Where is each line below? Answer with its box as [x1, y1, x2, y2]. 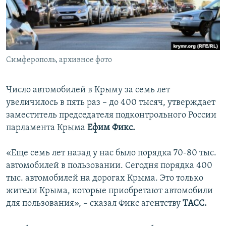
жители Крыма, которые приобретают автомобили [6, 186, 213, 196]
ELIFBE [18, 42, 37, 49]
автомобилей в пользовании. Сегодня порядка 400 [6, 161, 212, 171]
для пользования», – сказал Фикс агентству [6, 199, 183, 209]
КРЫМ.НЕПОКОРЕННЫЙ [18, 24, 89, 31]
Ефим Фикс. [87, 123, 135, 133]
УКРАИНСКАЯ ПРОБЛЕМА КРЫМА [18, 60, 114, 68]
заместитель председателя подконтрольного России [6, 110, 216, 121]
